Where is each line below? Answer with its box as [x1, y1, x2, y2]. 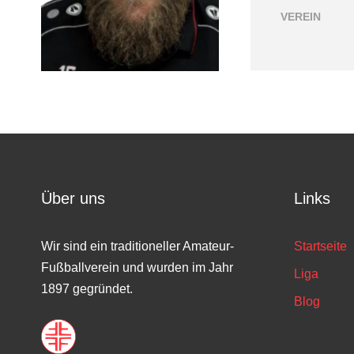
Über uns [41, 190, 105, 207]
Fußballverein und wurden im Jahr [41, 261, 233, 274]
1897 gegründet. [41, 282, 133, 296]
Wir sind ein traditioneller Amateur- [41, 239, 234, 253]
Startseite [294, 239, 347, 253]
